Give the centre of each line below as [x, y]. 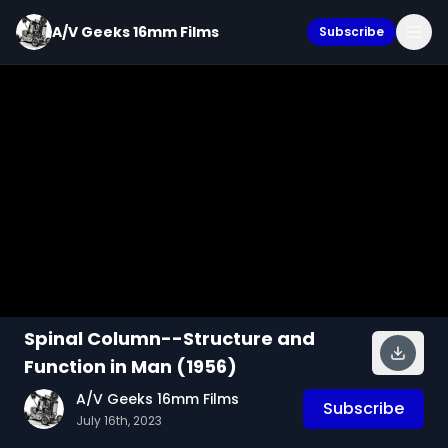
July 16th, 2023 [119, 420]
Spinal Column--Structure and [169, 338]
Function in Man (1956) [130, 366]
